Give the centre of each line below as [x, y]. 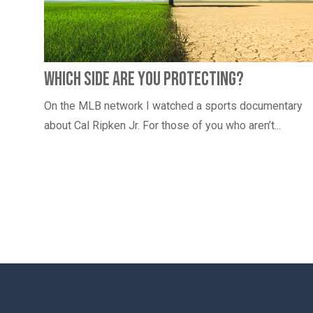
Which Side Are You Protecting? [144, 79]
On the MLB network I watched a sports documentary [173, 105]
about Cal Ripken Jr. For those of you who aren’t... [162, 125]
